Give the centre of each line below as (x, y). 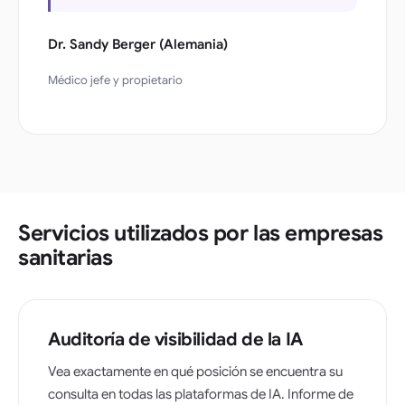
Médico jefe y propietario (115, 80)
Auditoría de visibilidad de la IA (175, 339)
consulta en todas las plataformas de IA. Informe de (201, 394)
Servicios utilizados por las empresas (201, 233)
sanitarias (66, 257)
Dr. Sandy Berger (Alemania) (138, 44)
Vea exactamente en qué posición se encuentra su (195, 371)
